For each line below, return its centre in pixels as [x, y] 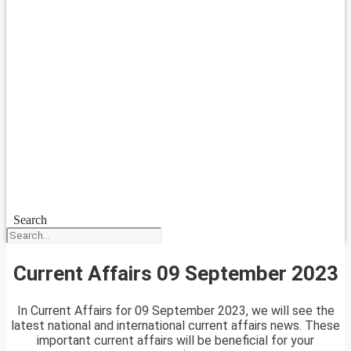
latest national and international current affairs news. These [175, 326]
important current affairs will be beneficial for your [175, 341]
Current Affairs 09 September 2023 [175, 273]
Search [30, 220]
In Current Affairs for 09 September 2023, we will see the [175, 311]
